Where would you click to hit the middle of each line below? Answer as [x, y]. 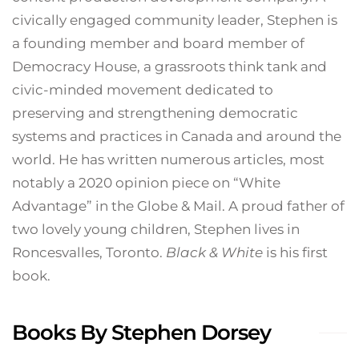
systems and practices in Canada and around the [177, 137]
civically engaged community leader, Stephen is [175, 20]
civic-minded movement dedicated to [143, 90]
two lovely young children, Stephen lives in [156, 230]
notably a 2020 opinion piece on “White [146, 183]
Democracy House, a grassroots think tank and [169, 67]
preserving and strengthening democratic [155, 113]
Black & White [214, 253]
